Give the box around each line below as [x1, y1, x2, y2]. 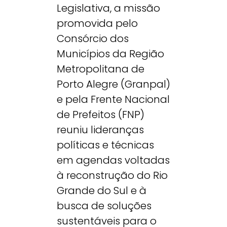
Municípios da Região [57, 46, 164, 61]
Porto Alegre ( [57, 77, 125, 91]
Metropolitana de [57, 61, 144, 76]
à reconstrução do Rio [57, 168, 168, 182]
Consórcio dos [57, 31, 129, 46]
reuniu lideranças [57, 122, 144, 137]
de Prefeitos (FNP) [57, 107, 144, 122]
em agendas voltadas [57, 153, 170, 167]
